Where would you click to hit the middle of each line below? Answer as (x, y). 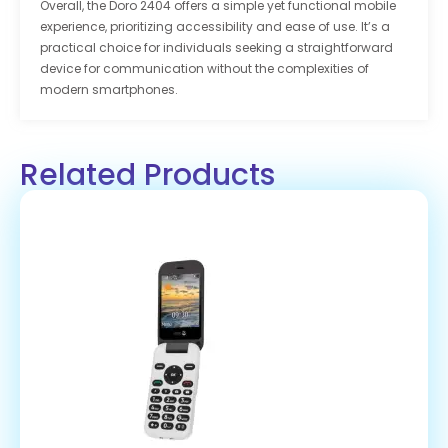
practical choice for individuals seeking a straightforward (216, 48)
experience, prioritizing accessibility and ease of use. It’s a (215, 27)
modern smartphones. (109, 90)
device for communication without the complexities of (204, 69)
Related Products (147, 175)
